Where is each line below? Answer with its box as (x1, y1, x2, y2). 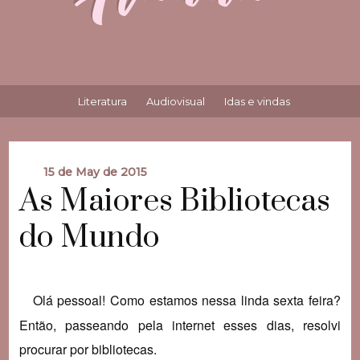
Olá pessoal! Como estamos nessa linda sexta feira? (32, 291, 342, 309)
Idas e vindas (224, 95, 290, 108)
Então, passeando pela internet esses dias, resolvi (18, 316, 342, 334)
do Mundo (18, 219, 161, 257)
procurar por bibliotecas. (18, 340, 160, 358)
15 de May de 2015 (43, 165, 147, 179)
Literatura (78, 95, 127, 108)
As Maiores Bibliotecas (18, 182, 331, 221)
